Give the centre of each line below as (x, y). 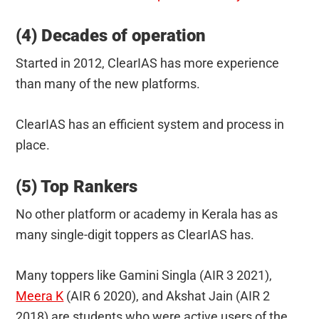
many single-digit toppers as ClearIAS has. (135, 234)
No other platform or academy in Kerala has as (147, 214)
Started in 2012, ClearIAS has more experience (148, 63)
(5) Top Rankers (77, 186)
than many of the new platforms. (108, 83)
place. (33, 145)
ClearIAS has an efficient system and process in (150, 124)
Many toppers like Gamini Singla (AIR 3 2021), (144, 275)
